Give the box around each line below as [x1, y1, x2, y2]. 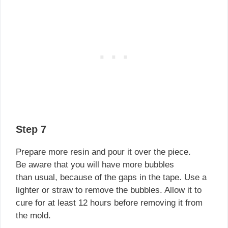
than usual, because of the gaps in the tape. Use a [16, 173, 207, 183]
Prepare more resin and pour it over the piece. [16, 147, 191, 157]
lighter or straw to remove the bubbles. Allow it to [16, 185, 202, 195]
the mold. [16, 211, 51, 221]
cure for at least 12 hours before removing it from [16, 198, 203, 208]
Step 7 [16, 124, 46, 135]
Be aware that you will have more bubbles [16, 160, 174, 170]
